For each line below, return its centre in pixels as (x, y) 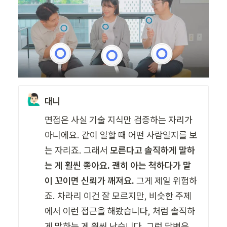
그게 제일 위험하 (167, 181)
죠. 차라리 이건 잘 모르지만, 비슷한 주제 (118, 196)
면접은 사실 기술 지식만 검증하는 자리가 (119, 120)
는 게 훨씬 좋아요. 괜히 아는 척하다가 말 (118, 166)
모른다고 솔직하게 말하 (153, 150)
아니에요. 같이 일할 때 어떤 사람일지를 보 (121, 135)
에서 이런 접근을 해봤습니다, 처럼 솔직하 (120, 211)
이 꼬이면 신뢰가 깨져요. (91, 181)
